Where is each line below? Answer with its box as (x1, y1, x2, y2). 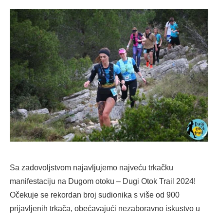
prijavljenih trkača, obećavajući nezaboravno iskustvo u (10, 204, 200, 213)
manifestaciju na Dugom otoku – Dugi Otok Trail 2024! (10, 177, 196, 185)
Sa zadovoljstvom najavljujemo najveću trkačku (10, 163, 173, 172)
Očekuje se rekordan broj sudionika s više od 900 (10, 190, 180, 199)
